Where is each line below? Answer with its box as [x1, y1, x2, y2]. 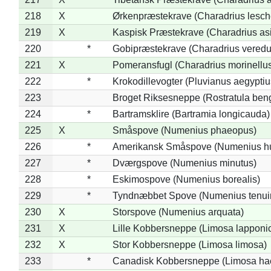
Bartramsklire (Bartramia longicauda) [112, 108, 270, 119]
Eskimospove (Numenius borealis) [112, 174, 260, 184]
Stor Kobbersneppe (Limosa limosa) [112, 239, 267, 250]
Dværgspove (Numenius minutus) [112, 157, 256, 168]
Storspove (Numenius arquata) [112, 206, 244, 217]
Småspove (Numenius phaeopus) [112, 125, 256, 135]
